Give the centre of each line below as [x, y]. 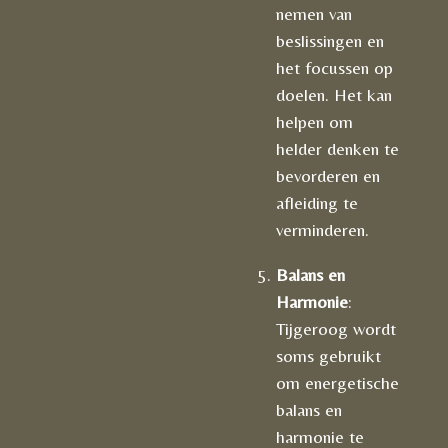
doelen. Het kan [334, 95]
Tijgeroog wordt [336, 329]
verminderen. [322, 230]
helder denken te [337, 149]
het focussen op [334, 68]
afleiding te [317, 203]
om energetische [337, 383]
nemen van [314, 14]
